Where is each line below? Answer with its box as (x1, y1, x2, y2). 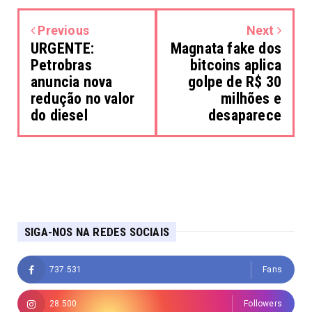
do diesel (31, 106, 88, 124)
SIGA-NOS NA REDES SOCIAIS (24, 224, 169, 239)
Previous (35, 22, 90, 38)
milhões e (221, 89, 281, 107)
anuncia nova (31, 72, 113, 91)
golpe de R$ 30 (188, 72, 281, 91)
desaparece (208, 106, 281, 124)
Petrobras (31, 56, 92, 74)
